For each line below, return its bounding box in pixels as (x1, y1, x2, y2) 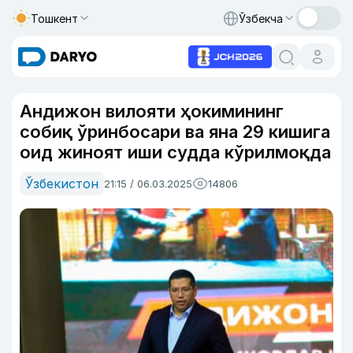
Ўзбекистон (25, 176, 98, 191)
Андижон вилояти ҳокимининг (20, 101, 284, 121)
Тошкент (31, 11, 78, 25)
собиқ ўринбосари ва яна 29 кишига (20, 121, 330, 142)
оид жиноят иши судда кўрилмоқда (20, 142, 331, 162)
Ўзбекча (239, 11, 283, 25)
